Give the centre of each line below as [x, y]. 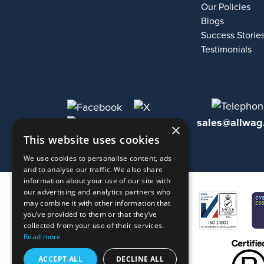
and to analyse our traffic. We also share [93, 169]
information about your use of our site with [97, 181]
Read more [42, 237]
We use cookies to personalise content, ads [98, 158]
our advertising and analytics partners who [97, 192]
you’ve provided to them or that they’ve [90, 214]
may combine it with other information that [97, 203]
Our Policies [226, 7]
